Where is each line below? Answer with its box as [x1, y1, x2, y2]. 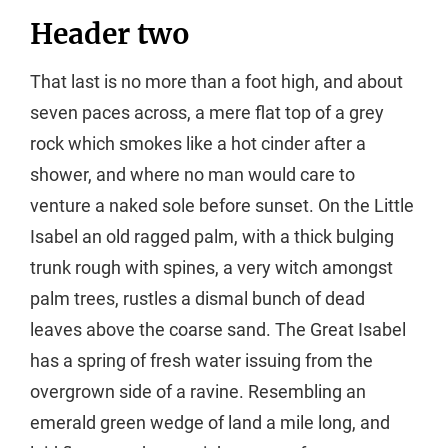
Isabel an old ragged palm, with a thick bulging [30, 226, 394, 248]
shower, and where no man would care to [30, 164, 355, 186]
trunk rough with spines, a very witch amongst [30, 257, 393, 279]
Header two [30, 16, 190, 53]
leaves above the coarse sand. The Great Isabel [30, 319, 406, 341]
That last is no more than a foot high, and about [30, 71, 403, 93]
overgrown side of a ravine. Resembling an [30, 381, 366, 403]
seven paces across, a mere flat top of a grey [30, 102, 384, 124]
